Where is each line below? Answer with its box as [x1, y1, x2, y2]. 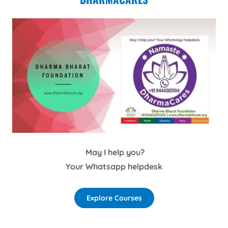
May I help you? [85, 147, 145, 157]
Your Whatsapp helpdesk [66, 161, 162, 172]
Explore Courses [86, 193, 142, 203]
